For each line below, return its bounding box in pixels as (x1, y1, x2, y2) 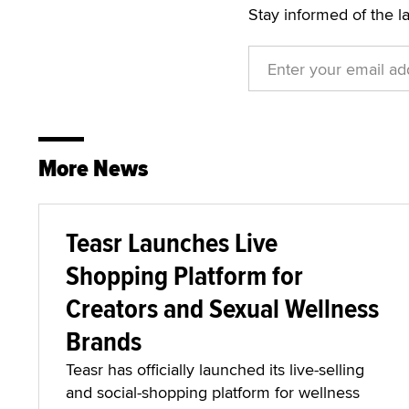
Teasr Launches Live (66, 223, 278, 262)
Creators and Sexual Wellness (66, 288, 379, 328)
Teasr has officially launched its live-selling (66, 358, 364, 381)
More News (38, 151, 148, 186)
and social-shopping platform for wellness (66, 381, 360, 404)
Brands (66, 321, 142, 361)
